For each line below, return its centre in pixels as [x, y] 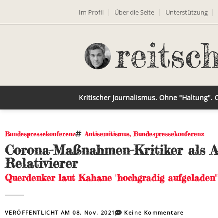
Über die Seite [135, 12]
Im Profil [91, 12]
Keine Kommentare [154, 212]
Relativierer [41, 163]
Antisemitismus [107, 134]
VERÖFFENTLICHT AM [39, 212]
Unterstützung [186, 12]
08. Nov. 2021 [94, 212]
